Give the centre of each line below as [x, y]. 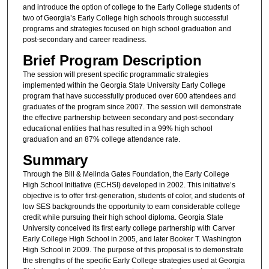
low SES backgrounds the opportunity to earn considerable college [131, 207]
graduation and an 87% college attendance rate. [101, 139]
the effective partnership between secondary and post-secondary [128, 117]
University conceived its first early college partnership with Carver [128, 228]
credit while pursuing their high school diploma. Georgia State [123, 218]
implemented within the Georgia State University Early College [124, 85]
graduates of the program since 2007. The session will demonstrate [132, 107]
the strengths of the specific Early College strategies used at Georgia [134, 261]
